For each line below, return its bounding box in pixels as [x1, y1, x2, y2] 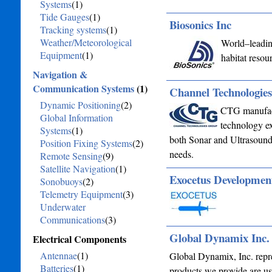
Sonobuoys [39, 175, 83, 188]
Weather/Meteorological [39, 36, 132, 49]
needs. [169, 148, 194, 160]
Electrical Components [32, 232, 126, 246]
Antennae [39, 249, 77, 262]
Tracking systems [39, 23, 106, 36]
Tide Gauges [39, 10, 89, 23]
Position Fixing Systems [39, 137, 132, 149]
